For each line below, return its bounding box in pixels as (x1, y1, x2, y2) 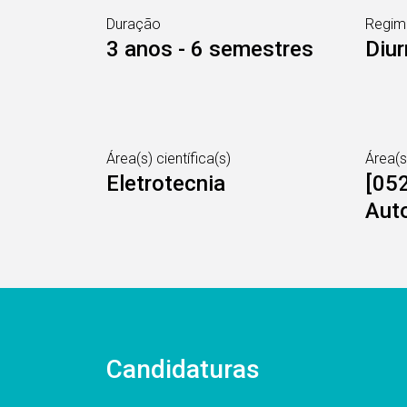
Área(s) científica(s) (106, 150, 231, 167)
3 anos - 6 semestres (106, 36, 313, 62)
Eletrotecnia (106, 171, 225, 196)
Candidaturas (106, 354, 260, 384)
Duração (106, 15, 161, 33)
